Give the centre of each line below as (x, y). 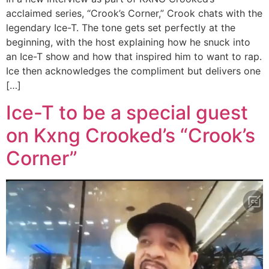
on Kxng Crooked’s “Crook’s (131, 135)
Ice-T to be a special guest (127, 112)
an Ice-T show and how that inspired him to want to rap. (134, 57)
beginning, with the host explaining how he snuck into (128, 42)
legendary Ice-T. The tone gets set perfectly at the (121, 28)
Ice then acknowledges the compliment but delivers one (133, 71)
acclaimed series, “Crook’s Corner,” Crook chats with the (134, 14)
